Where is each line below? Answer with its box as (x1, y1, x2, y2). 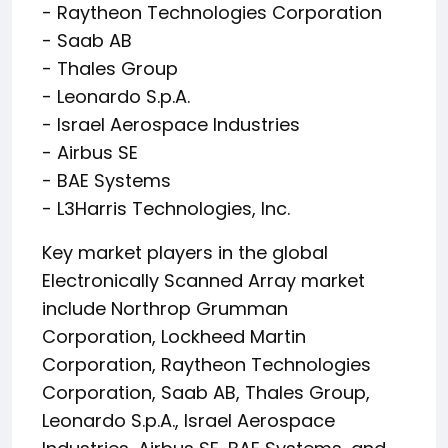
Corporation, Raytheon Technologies (42, 352, 371, 377)
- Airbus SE (42, 140, 138, 165)
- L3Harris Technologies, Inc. (42, 196, 290, 221)
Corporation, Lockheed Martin (42, 324, 306, 349)
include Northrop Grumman (42, 296, 288, 321)
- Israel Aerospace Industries (42, 112, 300, 137)
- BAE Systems (42, 168, 171, 193)
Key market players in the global (42, 240, 328, 265)
